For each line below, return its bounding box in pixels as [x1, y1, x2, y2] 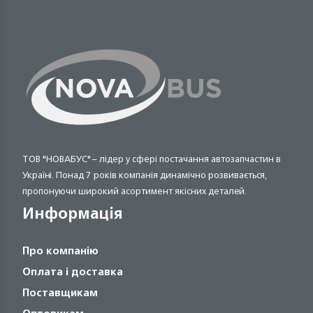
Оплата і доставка [22, 261, 124, 281]
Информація [22, 198, 124, 226]
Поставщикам [22, 282, 99, 302]
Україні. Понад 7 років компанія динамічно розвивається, [22, 166, 268, 183]
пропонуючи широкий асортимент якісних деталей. [22, 182, 247, 199]
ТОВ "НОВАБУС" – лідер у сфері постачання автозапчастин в [22, 150, 282, 167]
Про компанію [22, 240, 99, 260]
